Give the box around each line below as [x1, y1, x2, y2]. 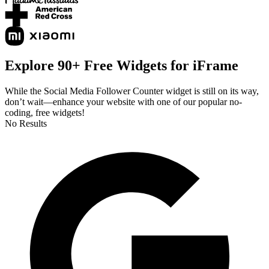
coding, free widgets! [5, 107, 85, 118]
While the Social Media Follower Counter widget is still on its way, [5, 85, 259, 96]
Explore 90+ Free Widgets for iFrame [5, 57, 238, 73]
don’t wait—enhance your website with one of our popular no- [5, 96, 242, 107]
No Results [5, 118, 47, 128]
